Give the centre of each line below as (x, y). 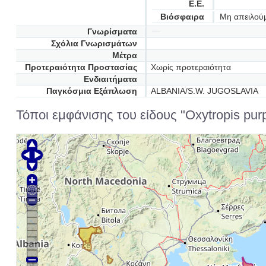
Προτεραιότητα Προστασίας (81, 67)
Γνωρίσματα (112, 31)
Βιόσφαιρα (183, 17)
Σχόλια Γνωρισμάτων (94, 43)
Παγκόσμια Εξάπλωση (91, 91)
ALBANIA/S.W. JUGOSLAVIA (204, 91)
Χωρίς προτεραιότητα (191, 67)
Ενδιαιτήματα (110, 79)
